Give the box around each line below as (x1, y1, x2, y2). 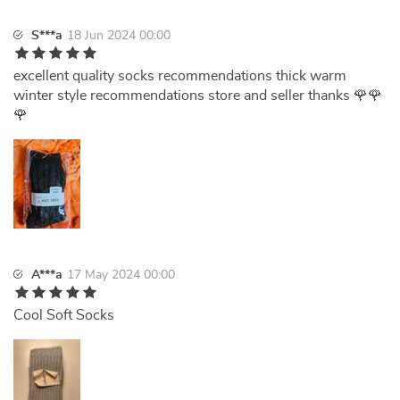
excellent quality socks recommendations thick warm (13, 69, 346, 83)
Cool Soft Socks (13, 308, 114, 322)
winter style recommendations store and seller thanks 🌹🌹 (13, 88, 382, 103)
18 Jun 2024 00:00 (67, 29, 171, 42)
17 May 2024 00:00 (67, 269, 175, 281)
